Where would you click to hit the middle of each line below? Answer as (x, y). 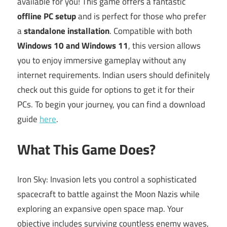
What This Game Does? (86, 149)
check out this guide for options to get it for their (106, 89)
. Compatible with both (151, 31)
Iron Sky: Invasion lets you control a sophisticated (107, 179)
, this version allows (164, 45)
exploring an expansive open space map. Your (100, 209)
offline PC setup (47, 16)
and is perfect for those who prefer (141, 16)
